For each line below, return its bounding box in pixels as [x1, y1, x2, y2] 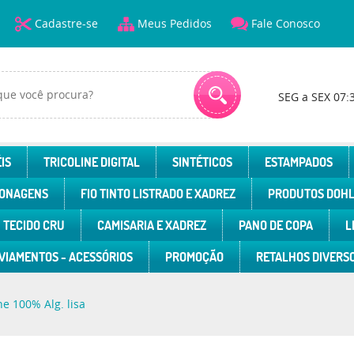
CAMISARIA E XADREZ [96, 217, 206, 233]
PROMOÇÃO [165, 249, 224, 265]
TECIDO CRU [2, 217, 65, 233]
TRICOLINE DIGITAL [43, 154, 140, 170]
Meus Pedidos [137, 16, 212, 31]
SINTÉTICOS [171, 154, 232, 170]
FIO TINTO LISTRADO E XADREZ [80, 186, 235, 201]
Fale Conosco [250, 16, 320, 31]
